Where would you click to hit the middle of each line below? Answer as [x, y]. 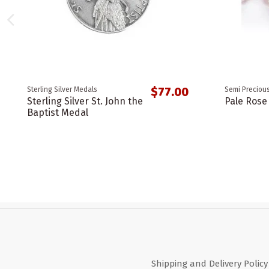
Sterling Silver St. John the [85, 101]
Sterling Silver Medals [62, 89]
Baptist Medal [58, 112]
